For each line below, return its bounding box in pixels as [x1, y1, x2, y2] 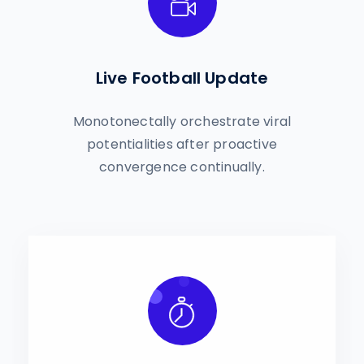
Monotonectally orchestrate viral [72, 112, 292, 131]
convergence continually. [99, 158, 265, 176]
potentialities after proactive [87, 135, 277, 154]
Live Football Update [95, 67, 269, 89]
